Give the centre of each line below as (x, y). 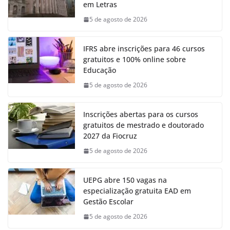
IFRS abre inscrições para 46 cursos (144, 49)
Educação (100, 70)
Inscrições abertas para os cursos (141, 114)
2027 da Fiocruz (111, 136)
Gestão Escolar (108, 202)
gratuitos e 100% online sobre (135, 60)
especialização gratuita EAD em (137, 191)
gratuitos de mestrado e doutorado (143, 125)
